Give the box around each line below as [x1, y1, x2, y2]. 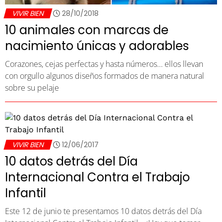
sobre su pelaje [5, 82, 59, 93]
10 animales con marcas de [5, 21, 168, 38]
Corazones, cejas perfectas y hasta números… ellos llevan [5, 58, 203, 69]
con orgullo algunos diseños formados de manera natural [5, 70, 204, 81]
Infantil [5, 184, 46, 201]
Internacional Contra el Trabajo [5, 168, 190, 185]
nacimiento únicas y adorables [5, 37, 189, 54]
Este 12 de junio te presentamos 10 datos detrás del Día [5, 205, 202, 217]
